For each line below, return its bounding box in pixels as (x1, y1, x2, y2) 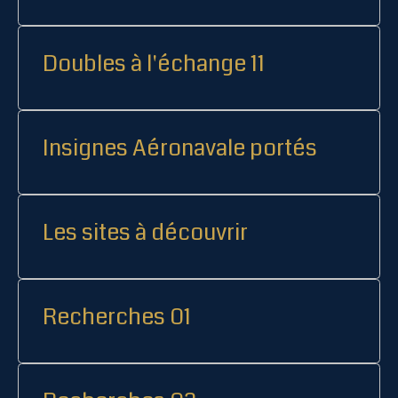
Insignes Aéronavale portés (43, 132, 317, 165)
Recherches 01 (43, 301, 191, 334)
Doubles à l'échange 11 (43, 48, 265, 81)
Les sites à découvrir (43, 217, 248, 250)
